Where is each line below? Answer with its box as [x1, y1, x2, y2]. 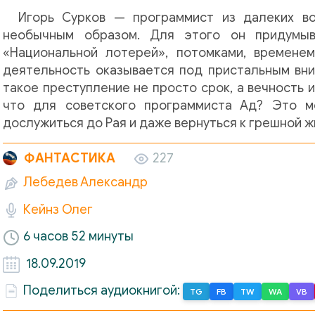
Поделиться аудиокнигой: [23, 283, 183, 299]
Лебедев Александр [23, 174, 148, 191]
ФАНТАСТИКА [24, 150, 115, 166]
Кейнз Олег [23, 201, 93, 217]
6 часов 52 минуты [23, 229, 134, 245]
